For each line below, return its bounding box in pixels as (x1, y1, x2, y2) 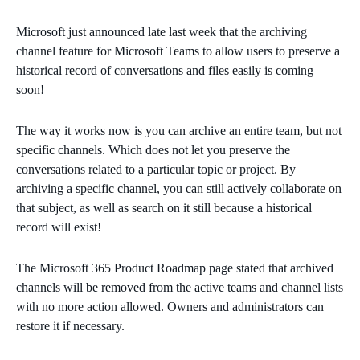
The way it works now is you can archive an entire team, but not (16, 123, 342, 137)
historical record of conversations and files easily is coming (16, 63, 313, 77)
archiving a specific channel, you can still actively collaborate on (16, 181, 342, 195)
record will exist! (16, 219, 101, 234)
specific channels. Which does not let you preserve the (16, 142, 290, 157)
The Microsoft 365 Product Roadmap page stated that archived (16, 260, 333, 275)
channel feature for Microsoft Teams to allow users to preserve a (16, 43, 340, 58)
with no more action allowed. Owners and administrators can (16, 299, 324, 313)
